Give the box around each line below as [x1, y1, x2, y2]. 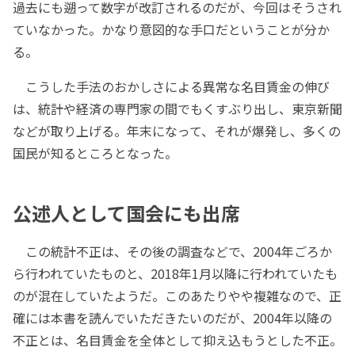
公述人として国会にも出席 [13, 199, 240, 227]
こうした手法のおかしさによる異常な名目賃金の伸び [13, 77, 330, 97]
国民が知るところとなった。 [13, 143, 177, 163]
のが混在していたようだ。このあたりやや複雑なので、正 [13, 286, 342, 306]
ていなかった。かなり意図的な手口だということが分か [13, 20, 330, 40]
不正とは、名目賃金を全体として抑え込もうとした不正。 [13, 330, 342, 350]
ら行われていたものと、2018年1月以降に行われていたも [13, 264, 338, 284]
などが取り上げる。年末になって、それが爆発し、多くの [13, 121, 341, 141]
